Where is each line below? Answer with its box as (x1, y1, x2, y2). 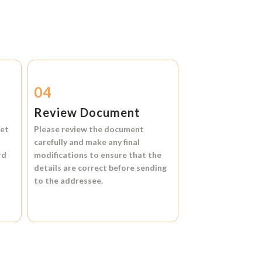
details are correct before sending (34, 163, 167, 173)
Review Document (34, 105, 141, 120)
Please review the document (34, 124, 144, 135)
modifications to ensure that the (34, 150, 162, 160)
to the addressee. (34, 175, 104, 186)
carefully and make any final (34, 137, 140, 147)
